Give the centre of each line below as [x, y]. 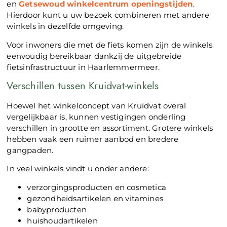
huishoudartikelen [62, 220]
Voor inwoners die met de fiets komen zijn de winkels [109, 45]
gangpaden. [30, 150]
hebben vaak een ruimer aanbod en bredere [93, 139]
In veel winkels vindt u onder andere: [78, 169]
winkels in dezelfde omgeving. [65, 26]
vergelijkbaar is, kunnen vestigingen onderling [96, 117]
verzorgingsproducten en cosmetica [97, 187]
